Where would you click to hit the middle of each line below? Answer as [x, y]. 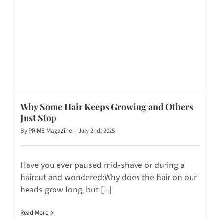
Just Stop [38, 118]
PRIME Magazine [50, 130]
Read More [34, 212]
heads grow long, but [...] [66, 190]
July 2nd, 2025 [96, 130]
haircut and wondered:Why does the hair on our [109, 177]
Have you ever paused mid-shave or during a [102, 165]
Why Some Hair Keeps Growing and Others [107, 106]
